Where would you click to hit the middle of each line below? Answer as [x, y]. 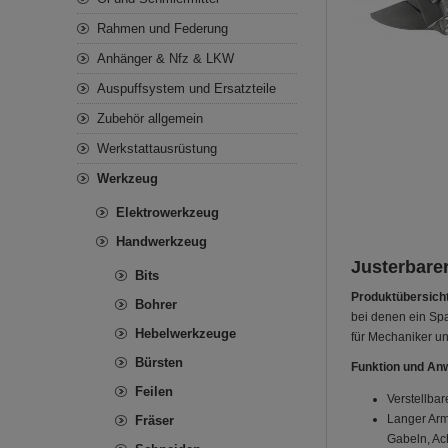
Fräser [154, 420]
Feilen [154, 391]
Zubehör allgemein [150, 118]
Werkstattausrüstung [157, 148]
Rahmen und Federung [162, 28]
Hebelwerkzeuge [185, 333]
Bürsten [159, 362]
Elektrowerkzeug [167, 212]
